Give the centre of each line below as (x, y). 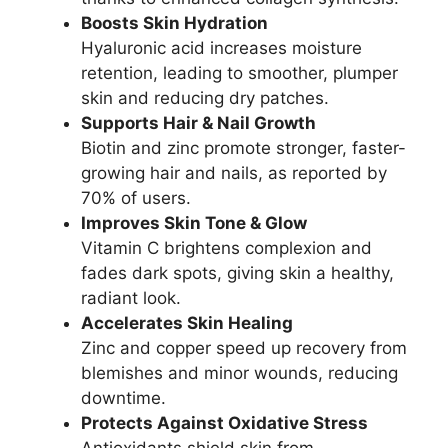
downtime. (123, 397)
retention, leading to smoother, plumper (239, 72)
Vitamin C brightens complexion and (226, 247)
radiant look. (131, 297)
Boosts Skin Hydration (174, 22)
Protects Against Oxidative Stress (224, 422)
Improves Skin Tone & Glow (194, 222)
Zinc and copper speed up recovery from (244, 347)
